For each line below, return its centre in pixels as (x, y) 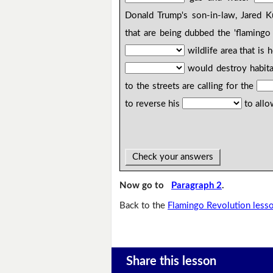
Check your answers (173, 157)
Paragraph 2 (197, 186)
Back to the (144, 205)
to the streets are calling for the (191, 87)
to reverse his (154, 104)
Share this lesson (171, 262)
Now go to (146, 186)
